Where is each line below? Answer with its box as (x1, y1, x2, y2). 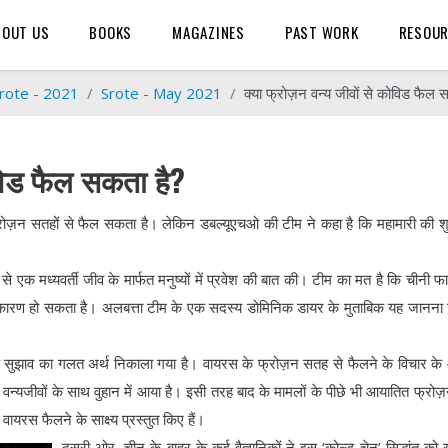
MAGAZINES (172, 21, 245, 44)
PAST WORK (284, 21, 359, 44)
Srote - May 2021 (101, 83, 222, 103)
